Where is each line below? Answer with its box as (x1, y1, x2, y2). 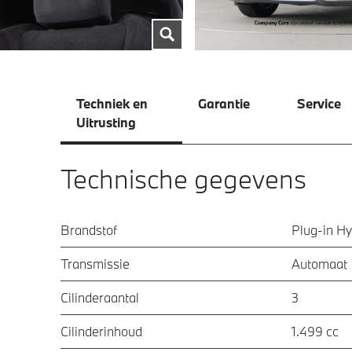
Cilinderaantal (60, 288, 139, 306)
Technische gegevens (60, 161, 306, 196)
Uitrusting (76, 113, 136, 130)
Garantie (198, 94, 250, 112)
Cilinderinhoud (60, 322, 142, 339)
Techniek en (76, 94, 151, 112)
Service (297, 94, 341, 112)
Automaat (291, 255, 347, 272)
